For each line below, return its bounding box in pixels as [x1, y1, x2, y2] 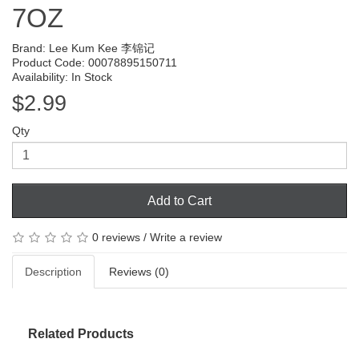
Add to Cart [147, 193, 212, 208]
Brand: [12, 41, 49, 54]
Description [25, 265, 82, 279]
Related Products [28, 327, 134, 341]
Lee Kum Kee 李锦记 [49, 41, 155, 54]
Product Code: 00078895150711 [12, 55, 177, 69]
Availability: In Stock [12, 70, 112, 83]
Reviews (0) [109, 265, 169, 279]
